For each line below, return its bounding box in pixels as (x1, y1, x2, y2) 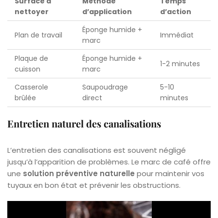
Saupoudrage (82, 82, 128, 92)
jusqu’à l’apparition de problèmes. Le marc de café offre (7, 156, 211, 167)
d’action (160, 6, 191, 17)
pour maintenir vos (135, 168, 204, 179)
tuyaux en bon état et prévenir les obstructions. (7, 180, 181, 190)
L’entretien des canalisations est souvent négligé (7, 145, 186, 155)
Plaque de (15, 53, 48, 63)
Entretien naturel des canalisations (7, 116, 161, 130)
